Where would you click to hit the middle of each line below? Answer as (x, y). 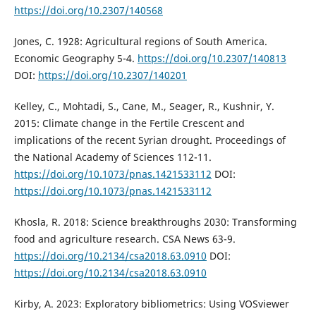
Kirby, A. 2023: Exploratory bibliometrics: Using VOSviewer (151, 304)
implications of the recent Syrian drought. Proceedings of (150, 140)
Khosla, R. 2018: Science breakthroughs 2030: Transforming (155, 222)
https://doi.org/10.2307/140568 (88, 11)
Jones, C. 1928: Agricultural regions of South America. (140, 42)
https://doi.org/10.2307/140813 (212, 59)
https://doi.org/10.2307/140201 (112, 75)
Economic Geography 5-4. (75, 59)
